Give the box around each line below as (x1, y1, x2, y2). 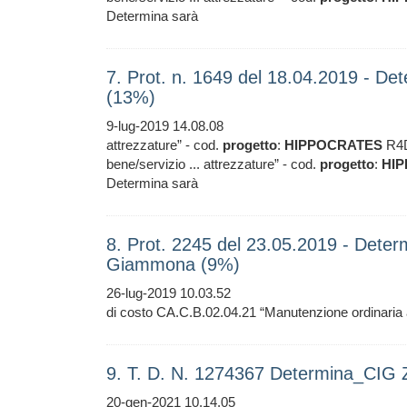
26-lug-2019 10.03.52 (106, 285, 231, 301)
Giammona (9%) (106, 254, 240, 274)
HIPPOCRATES (284, 137, 382, 153)
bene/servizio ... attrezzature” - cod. (106, 156, 320, 172)
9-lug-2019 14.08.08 (106, 118, 223, 134)
